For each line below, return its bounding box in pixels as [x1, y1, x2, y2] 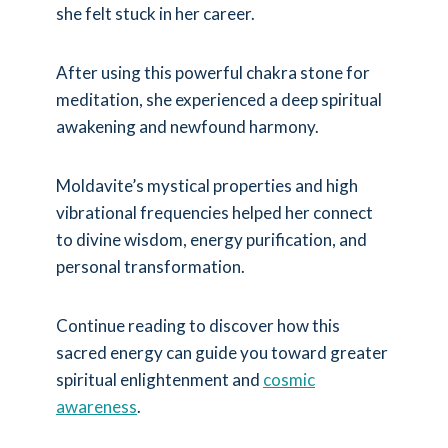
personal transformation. [56, 255, 245, 277]
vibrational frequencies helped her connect [56, 201, 373, 223]
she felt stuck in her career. [56, 2, 255, 24]
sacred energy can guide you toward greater [56, 341, 388, 363]
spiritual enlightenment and [56, 368, 263, 390]
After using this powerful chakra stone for [56, 61, 370, 83]
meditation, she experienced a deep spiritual [56, 88, 382, 110]
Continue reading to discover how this [56, 314, 340, 336]
